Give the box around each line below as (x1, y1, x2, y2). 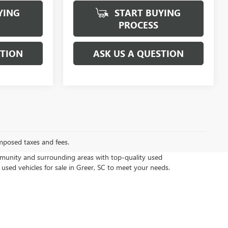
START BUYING (111, 7, 181, 19)
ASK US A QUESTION (93, 47, 184, 60)
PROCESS (119, 19, 158, 32)
